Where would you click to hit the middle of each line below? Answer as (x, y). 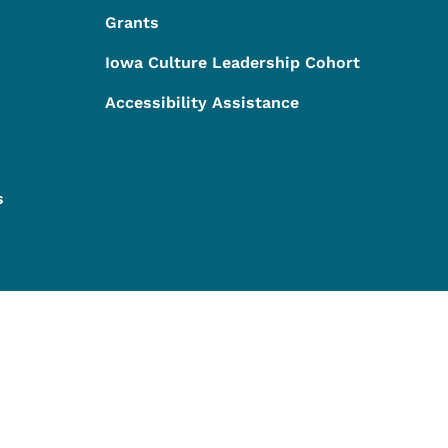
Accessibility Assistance (201, 102)
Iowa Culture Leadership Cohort (232, 62)
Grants (131, 22)
